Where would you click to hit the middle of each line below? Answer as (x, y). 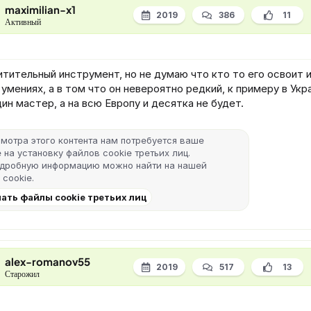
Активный (23, 22)
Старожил (22, 274)
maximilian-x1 (40, 9)
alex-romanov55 (48, 261)
